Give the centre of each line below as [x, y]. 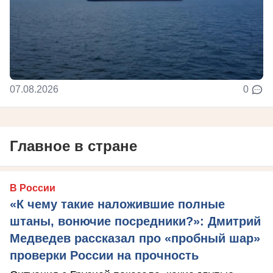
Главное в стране [73, 146]
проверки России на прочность [104, 255]
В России [33, 188]
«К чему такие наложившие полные [117, 204]
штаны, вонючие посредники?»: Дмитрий [135, 221]
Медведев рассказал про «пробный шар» [135, 238]
